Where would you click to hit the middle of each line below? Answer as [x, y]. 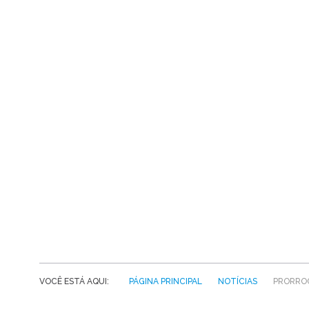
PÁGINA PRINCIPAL [166, 281]
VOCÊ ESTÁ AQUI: [76, 281]
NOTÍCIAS [238, 281]
